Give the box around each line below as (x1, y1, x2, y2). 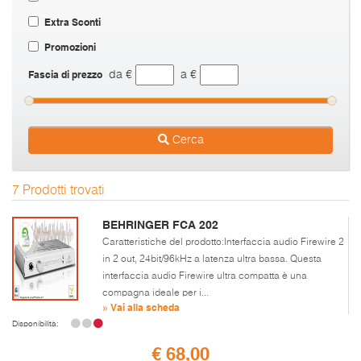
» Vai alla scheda (102, 300, 180, 313)
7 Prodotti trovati (12, 184, 105, 197)
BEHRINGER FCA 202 (102, 217, 218, 232)
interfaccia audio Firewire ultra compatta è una (102, 271, 307, 281)
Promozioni (44, 39, 96, 53)
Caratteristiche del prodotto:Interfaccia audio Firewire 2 (102, 237, 344, 247)
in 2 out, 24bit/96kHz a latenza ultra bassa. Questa (102, 254, 322, 264)
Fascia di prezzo (28, 67, 102, 81)
